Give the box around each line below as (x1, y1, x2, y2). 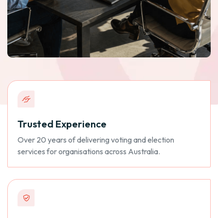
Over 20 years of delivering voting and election (18, 135, 174, 145)
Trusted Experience (18, 118, 107, 130)
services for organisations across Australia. (18, 146, 160, 157)
